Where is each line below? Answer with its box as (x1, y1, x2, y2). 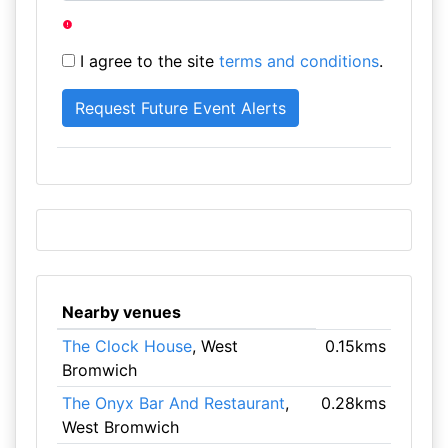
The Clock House (61, 336, 192, 356)
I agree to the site (74, 51, 219, 71)
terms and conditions (218, 51, 379, 71)
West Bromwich (61, 417, 179, 437)
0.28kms (321, 393, 387, 413)
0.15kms (325, 336, 387, 356)
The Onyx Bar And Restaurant (61, 393, 285, 413)
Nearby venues (61, 302, 181, 322)
